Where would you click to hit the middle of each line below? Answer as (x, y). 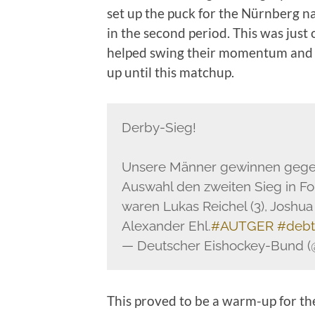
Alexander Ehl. (166, 226)
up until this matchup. (171, 72)
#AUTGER (242, 226)
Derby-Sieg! (159, 128)
